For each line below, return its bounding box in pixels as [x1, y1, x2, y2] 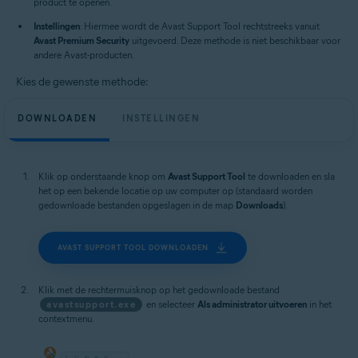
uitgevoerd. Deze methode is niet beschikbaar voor [129, 34, 340, 46]
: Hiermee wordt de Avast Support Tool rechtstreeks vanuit [80, 20, 320, 32]
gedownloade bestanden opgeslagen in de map [38, 199, 236, 211]
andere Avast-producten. [34, 49, 134, 61]
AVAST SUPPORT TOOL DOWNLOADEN [58, 243, 209, 252]
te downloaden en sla [245, 170, 335, 182]
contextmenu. [38, 312, 94, 324]
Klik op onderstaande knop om [38, 170, 168, 182]
